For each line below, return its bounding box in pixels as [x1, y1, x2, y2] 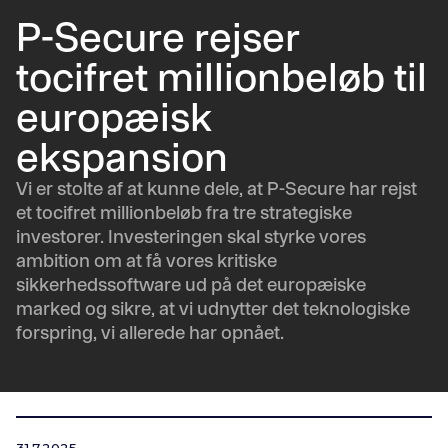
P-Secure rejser [16, 13, 300, 59]
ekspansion [16, 133, 228, 179]
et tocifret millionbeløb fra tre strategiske [16, 201, 352, 223]
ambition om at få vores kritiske [16, 249, 277, 271]
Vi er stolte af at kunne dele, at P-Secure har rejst [16, 177, 417, 199]
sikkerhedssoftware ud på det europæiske [16, 273, 366, 295]
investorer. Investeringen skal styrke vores [16, 225, 366, 247]
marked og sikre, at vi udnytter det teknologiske [16, 297, 410, 319]
